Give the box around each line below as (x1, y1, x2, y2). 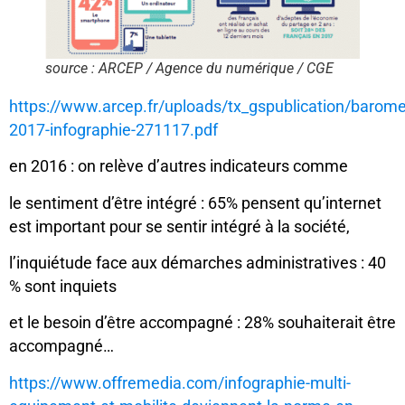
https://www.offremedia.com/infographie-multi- (9, 373, 351, 392)
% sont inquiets (9, 278, 117, 297)
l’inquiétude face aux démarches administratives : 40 (9, 254, 386, 273)
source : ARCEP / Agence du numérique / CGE (45, 60, 334, 78)
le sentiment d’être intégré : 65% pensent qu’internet (9, 193, 381, 212)
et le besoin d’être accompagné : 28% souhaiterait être (9, 314, 396, 333)
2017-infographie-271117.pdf (9, 120, 218, 139)
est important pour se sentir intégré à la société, (9, 217, 350, 236)
